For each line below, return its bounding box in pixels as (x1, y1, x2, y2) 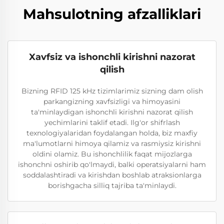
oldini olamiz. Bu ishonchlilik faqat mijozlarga (32, 149, 192, 158)
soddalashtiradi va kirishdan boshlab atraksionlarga (22, 170, 201, 179)
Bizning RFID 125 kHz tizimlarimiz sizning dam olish (21, 86, 203, 95)
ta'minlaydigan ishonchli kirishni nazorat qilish (31, 107, 193, 116)
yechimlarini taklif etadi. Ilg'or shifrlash (44, 118, 180, 127)
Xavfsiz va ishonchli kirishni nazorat (28, 51, 195, 62)
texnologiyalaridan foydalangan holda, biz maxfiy (26, 128, 197, 137)
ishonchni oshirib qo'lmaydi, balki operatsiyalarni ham (18, 160, 206, 169)
